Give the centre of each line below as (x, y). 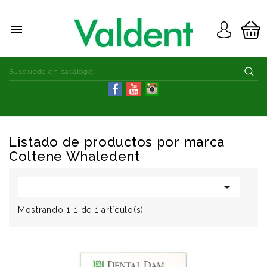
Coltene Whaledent (74, 156)
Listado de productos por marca (117, 142)
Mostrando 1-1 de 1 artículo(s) (81, 210)
